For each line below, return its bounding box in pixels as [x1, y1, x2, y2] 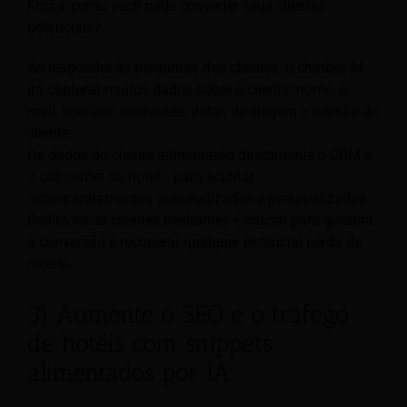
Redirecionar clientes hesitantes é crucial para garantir [27, 212, 373, 230]
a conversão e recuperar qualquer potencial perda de [27, 233, 362, 252]
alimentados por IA [27, 357, 230, 387]
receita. [27, 255, 74, 273]
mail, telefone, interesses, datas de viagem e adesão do [27, 103, 379, 121]
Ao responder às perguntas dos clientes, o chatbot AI [27, 59, 362, 77]
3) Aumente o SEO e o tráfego [27, 299, 349, 329]
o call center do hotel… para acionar [27, 168, 254, 186]
